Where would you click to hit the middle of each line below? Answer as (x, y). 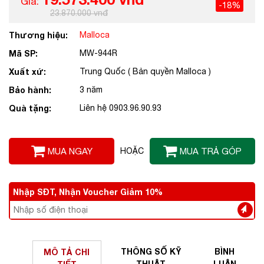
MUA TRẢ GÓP (211, 151)
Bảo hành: (30, 90)
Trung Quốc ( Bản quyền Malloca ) (145, 72)
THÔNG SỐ (145, 252)
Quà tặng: (30, 108)
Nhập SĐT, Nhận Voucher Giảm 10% (88, 192)
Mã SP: (23, 54)
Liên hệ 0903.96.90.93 (121, 108)
